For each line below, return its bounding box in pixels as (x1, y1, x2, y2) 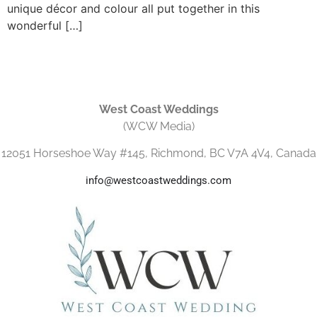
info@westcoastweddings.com (86, 174, 231, 188)
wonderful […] (7, 18, 83, 33)
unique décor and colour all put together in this (7, 1, 260, 16)
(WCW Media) (122, 119, 195, 133)
